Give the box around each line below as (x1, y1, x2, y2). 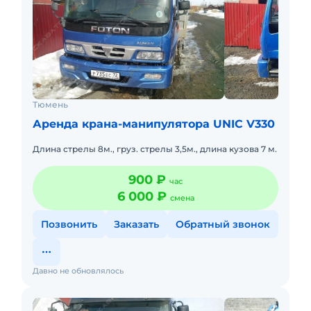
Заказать (114, 218, 159, 230)
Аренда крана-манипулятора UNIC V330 (33, 117, 275, 131)
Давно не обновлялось (33, 266, 124, 276)
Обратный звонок (176, 218, 270, 230)
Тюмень (33, 99, 68, 110)
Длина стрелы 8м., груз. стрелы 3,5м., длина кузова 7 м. (33, 144, 277, 154)
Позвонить (41, 218, 97, 230)
